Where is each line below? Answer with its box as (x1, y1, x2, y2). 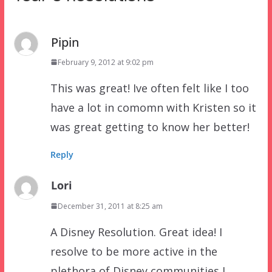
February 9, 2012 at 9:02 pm (57, 56, 154, 67)
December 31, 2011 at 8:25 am (57, 200, 163, 211)
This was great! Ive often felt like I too (50, 80, 249, 95)
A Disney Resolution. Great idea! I (50, 224, 222, 239)
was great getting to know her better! (50, 119, 250, 134)
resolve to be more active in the (50, 243, 217, 259)
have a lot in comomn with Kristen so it (50, 100, 256, 115)
